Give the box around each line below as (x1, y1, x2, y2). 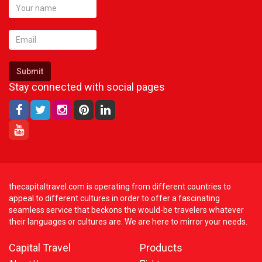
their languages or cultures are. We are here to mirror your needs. (9, 217, 247, 226)
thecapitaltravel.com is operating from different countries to (9, 182, 231, 191)
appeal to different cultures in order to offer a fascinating (9, 194, 220, 203)
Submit (16, 67, 43, 76)
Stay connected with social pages (9, 81, 165, 93)
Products (140, 242, 182, 254)
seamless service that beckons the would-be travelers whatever (9, 205, 244, 215)
